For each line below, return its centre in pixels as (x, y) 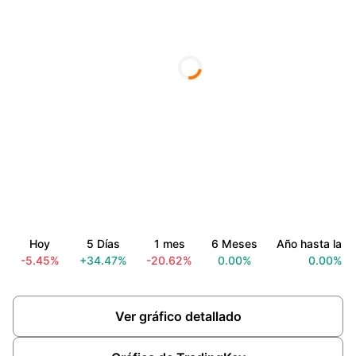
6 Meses (234, 244)
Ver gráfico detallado (178, 316)
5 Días (103, 244)
